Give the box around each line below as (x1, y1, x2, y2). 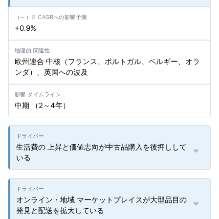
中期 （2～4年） (15, 101, 70, 110)
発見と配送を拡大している (16, 206, 104, 215)
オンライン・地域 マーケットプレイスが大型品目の (16, 195, 187, 204)
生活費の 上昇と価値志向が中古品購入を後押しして (16, 142, 187, 152)
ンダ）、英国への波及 (15, 67, 88, 77)
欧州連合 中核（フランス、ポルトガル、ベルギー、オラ (15, 57, 200, 66)
